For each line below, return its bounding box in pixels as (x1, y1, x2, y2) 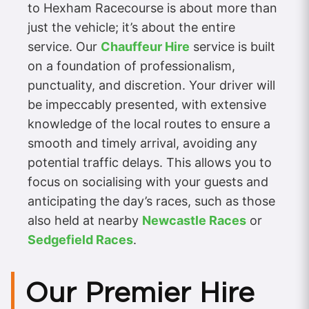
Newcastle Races (142, 213, 246, 228)
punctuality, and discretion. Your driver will (28, 78, 275, 93)
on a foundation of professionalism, (28, 59, 235, 74)
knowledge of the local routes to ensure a (28, 117, 270, 132)
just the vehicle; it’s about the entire (28, 20, 235, 35)
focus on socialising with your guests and (28, 175, 268, 190)
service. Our (28, 39, 101, 54)
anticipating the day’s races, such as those (28, 194, 275, 209)
